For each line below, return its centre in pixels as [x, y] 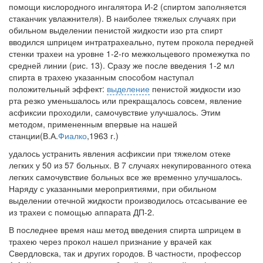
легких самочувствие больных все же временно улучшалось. [126, 177]
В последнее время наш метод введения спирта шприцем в [125, 230]
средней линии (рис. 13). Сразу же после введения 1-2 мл [122, 65]
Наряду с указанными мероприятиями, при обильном [113, 188]
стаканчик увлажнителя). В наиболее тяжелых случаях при [122, 18]
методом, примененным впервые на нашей [93, 124]
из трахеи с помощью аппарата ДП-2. [82, 212]
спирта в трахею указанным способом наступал [101, 77]
